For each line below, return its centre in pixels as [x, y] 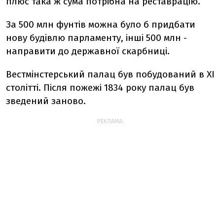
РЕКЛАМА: [110, 121]
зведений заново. [46, 101]
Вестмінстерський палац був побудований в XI [110, 74]
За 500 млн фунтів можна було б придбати [101, 24]
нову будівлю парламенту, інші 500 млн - [96, 38]
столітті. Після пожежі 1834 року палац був [100, 88]
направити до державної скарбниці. [88, 51]
